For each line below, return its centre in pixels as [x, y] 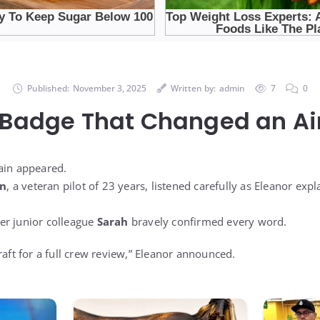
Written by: [193, 88]
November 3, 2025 [109, 88]
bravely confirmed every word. [207, 221]
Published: [48, 88]
